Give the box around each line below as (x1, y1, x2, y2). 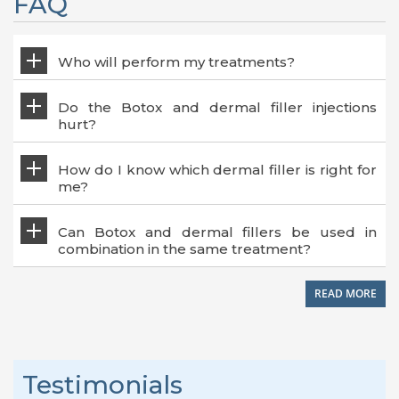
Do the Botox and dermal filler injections (58, 98, 377, 116)
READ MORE (314, 285, 377, 301)
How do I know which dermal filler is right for (58, 160, 377, 178)
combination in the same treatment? (58, 240, 311, 257)
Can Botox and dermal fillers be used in (58, 223, 377, 240)
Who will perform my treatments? (58, 53, 295, 70)
